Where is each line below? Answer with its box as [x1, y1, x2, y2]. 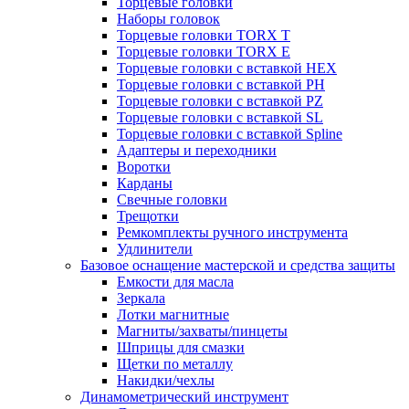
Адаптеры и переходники [117, 142, 277, 158]
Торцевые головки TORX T [117, 27, 290, 43]
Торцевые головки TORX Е [117, 44, 290, 59]
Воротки [117, 159, 171, 174]
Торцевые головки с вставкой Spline [117, 126, 342, 142]
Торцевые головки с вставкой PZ [117, 93, 323, 109]
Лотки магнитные [117, 307, 229, 322]
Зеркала [117, 290, 165, 306]
